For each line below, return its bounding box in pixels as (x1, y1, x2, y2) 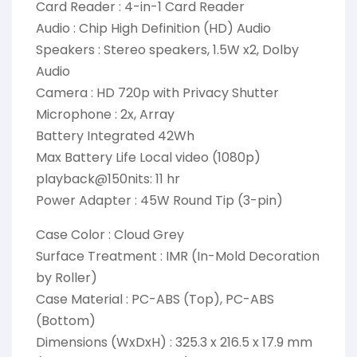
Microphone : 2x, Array (36, 104, 175, 124)
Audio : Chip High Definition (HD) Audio (36, 18, 271, 37)
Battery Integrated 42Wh (36, 126, 194, 145)
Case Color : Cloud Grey (36, 225, 184, 244)
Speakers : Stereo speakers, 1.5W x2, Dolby (36, 40, 299, 59)
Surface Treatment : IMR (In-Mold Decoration (36, 246, 320, 265)
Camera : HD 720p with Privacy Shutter (36, 83, 279, 102)
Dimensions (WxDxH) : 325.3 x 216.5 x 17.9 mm (36, 332, 312, 351)
